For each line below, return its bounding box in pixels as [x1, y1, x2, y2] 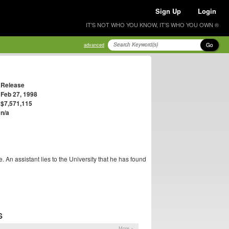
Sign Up [155, 6, 181, 16]
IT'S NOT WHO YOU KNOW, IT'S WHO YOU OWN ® [86, 20, 219, 29]
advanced [84, 41, 104, 48]
